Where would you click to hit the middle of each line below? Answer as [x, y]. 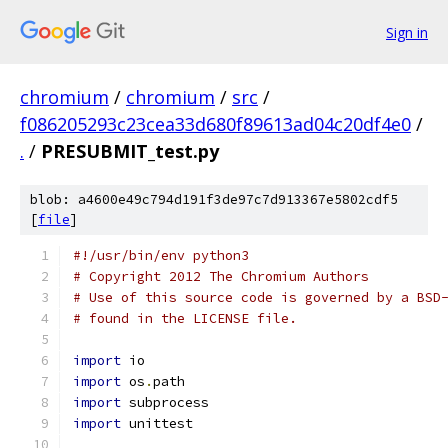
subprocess [165, 402]
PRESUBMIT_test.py [130, 151]
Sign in [407, 32]
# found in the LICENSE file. [185, 318]
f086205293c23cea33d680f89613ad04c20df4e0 [215, 124]
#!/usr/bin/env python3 [161, 255]
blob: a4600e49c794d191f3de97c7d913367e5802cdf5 [214, 199]
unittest [157, 423]
